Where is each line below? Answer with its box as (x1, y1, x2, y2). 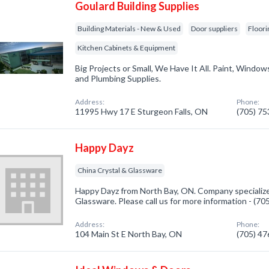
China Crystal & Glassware (77, 166, 163, 175)
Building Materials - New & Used (77, 24, 181, 33)
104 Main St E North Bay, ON (75, 229, 183, 239)
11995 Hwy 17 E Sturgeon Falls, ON (75, 106, 208, 116)
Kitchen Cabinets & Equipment (77, 43, 176, 52)
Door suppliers (191, 24, 238, 33)
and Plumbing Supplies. (75, 73, 162, 83)
